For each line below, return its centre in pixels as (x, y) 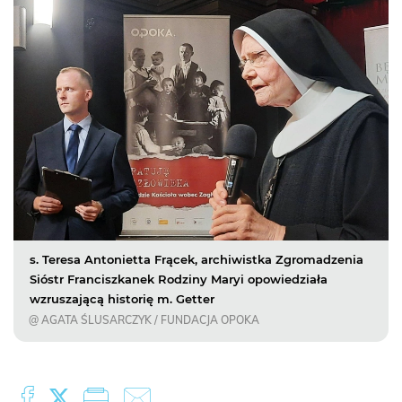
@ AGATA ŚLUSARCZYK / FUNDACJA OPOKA (144, 320)
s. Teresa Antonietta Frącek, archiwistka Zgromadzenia (197, 260)
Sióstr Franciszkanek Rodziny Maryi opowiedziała (179, 280)
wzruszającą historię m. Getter (122, 299)
